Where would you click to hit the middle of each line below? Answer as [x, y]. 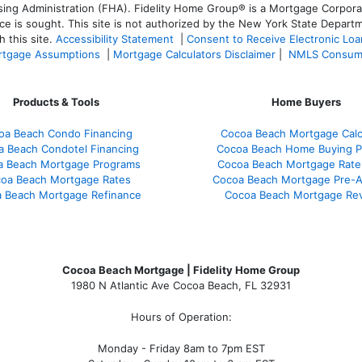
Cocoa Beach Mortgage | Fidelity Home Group [181, 269]
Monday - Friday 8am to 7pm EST [181, 348]
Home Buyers [306, 101]
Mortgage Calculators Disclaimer [194, 54]
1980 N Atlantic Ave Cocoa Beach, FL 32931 [181, 285]
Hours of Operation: [181, 316]
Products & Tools [56, 101]
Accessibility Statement [115, 38]
